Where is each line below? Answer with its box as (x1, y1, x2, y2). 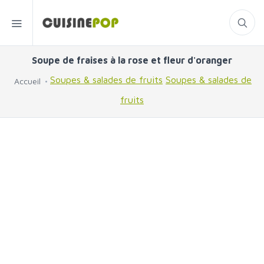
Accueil (14, 76, 41, 86)
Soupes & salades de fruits (50, 74, 163, 85)
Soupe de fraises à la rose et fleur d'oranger (32, 55, 232, 65)
